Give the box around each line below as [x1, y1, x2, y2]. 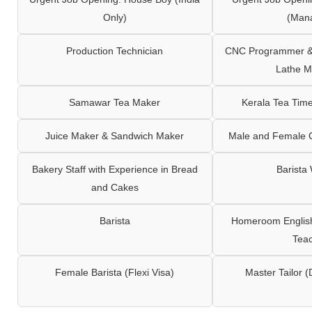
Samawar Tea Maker [69, 96, 161, 108]
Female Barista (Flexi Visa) [55, 266, 175, 278]
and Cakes [91, 181, 139, 193]
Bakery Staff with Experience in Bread [31, 163, 198, 175]
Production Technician [66, 45, 164, 56]
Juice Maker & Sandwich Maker [45, 130, 185, 141]
